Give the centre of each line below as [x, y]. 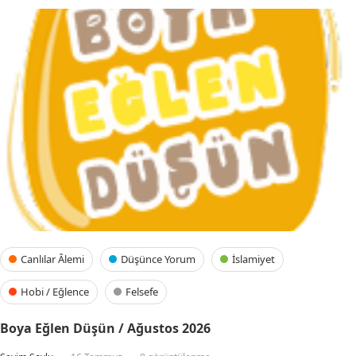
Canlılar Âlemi [52, 259]
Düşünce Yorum [158, 259]
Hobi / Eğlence [55, 292]
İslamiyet [253, 259]
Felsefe [142, 292]
